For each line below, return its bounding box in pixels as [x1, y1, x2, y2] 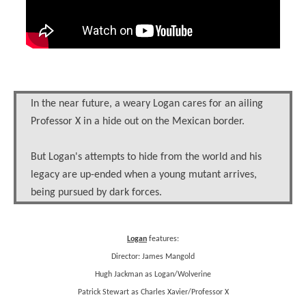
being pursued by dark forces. [31, 187, 162, 198]
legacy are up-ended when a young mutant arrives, [31, 169, 257, 180]
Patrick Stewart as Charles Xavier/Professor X [77, 288, 229, 296]
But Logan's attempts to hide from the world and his [31, 152, 262, 163]
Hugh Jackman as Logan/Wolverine [95, 270, 211, 279]
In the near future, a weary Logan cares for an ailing [31, 98, 263, 109]
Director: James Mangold [111, 253, 195, 261]
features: [147, 235, 179, 243]
